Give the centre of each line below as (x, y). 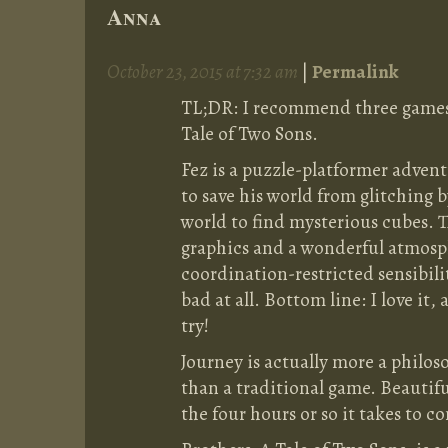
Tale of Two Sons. (249, 134)
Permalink (355, 72)
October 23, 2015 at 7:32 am (204, 72)
